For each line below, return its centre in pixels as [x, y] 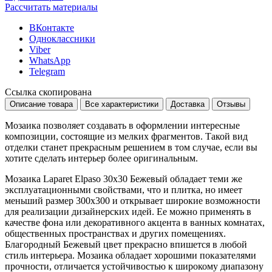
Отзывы [231, 104]
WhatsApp [50, 60]
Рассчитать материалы [51, 7]
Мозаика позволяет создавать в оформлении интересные [122, 125]
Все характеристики [122, 104]
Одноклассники [62, 38]
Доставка [188, 104]
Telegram [47, 71]
